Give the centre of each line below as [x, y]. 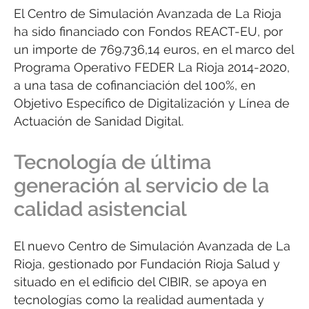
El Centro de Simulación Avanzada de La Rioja [148, 14]
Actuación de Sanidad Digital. [99, 121]
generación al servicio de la [141, 185]
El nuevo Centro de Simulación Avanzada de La [152, 246]
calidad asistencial [100, 209]
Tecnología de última [112, 162]
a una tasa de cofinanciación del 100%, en [135, 86]
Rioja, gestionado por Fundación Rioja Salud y [147, 263]
